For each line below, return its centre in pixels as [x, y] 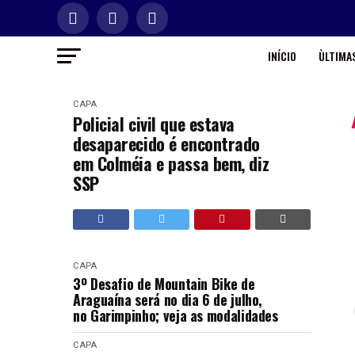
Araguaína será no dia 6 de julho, [168, 300]
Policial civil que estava [154, 124]
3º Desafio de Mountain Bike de [164, 284]
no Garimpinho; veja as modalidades [176, 315]
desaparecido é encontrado [166, 143]
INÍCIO [282, 56]
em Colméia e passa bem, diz [171, 163]
